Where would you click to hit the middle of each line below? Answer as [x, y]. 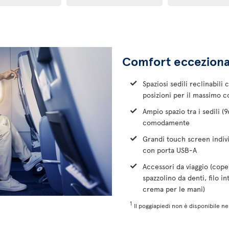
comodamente [166, 122]
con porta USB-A [170, 150]
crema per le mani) [174, 189]
